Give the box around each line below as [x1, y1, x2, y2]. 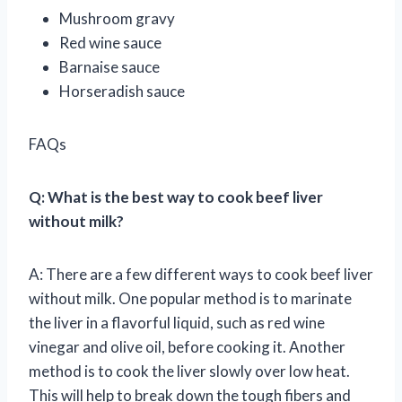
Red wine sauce [59, 32, 162, 52]
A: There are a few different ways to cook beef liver [29, 264, 373, 284]
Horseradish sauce [59, 81, 185, 100]
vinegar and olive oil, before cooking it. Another [29, 336, 345, 356]
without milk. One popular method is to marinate [29, 288, 352, 308]
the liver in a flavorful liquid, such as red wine [29, 312, 325, 332]
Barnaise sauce [59, 57, 160, 76]
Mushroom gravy [59, 8, 175, 28]
